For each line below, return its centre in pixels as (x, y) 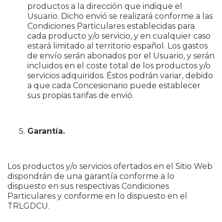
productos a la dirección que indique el (105, 6)
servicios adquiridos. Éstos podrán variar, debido (120, 76)
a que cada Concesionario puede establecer (114, 85)
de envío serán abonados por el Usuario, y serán (121, 56)
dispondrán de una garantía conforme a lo (91, 176)
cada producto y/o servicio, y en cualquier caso (119, 36)
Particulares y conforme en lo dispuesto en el (97, 196)
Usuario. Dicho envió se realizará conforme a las (120, 16)
